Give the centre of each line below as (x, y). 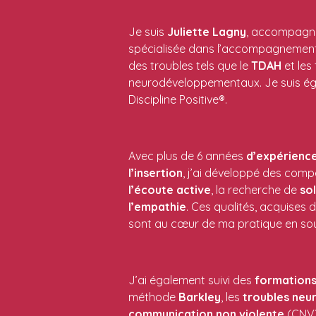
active (194, 189)
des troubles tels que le (190, 65)
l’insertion (156, 172)
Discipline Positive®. (178, 99)
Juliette (188, 31)
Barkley (200, 297)
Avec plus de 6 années (187, 156)
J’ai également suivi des (192, 280)
